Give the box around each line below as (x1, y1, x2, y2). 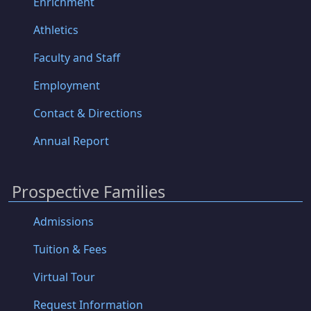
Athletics (33, 22, 78, 37)
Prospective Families (12, 180, 165, 203)
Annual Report (33, 133, 109, 149)
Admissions (33, 214, 94, 230)
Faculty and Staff (33, 49, 120, 65)
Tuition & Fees (33, 242, 107, 258)
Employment (33, 77, 100, 93)
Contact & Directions (33, 105, 142, 121)
